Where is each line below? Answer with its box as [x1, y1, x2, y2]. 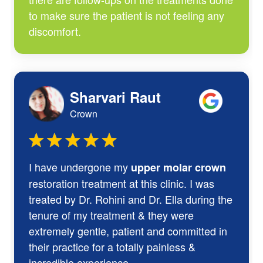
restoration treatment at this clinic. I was [28, 175, 214, 191]
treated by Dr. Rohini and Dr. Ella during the [28, 191, 232, 207]
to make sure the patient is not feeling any [28, 7, 224, 23]
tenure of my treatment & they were [28, 207, 194, 222]
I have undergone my [28, 159, 131, 174]
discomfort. [28, 23, 81, 39]
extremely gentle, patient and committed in [28, 222, 227, 238]
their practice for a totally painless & [28, 238, 195, 254]
